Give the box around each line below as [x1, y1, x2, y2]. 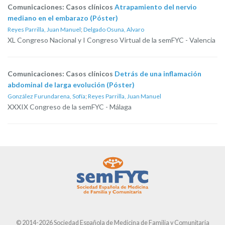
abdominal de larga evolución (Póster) [8, 80, 135, 89]
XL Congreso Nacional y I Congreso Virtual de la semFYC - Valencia [8, 36, 215, 44]
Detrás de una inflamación [115, 69, 201, 78]
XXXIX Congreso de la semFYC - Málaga [8, 102, 132, 111]
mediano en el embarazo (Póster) [8, 14, 118, 22]
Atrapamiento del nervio [115, 3, 197, 11]
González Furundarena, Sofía [8, 92, 85, 100]
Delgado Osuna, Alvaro [83, 26, 144, 33]
